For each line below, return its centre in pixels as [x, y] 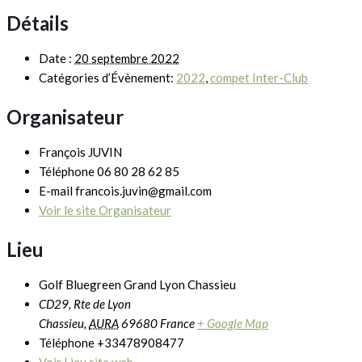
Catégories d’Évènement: [106, 78]
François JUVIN [80, 152]
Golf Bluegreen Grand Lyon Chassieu [137, 284]
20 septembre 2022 [127, 59]
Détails [38, 23]
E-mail [57, 190]
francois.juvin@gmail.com [143, 190]
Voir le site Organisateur [105, 210]
